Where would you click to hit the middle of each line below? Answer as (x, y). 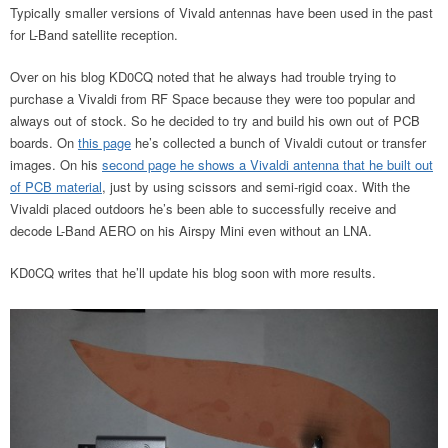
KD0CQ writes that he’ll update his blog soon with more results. (193, 272)
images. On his (56, 164)
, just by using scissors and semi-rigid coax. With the (256, 186)
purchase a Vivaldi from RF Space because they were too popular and (212, 98)
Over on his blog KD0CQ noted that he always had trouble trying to (203, 76)
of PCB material (56, 186)
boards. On (44, 142)
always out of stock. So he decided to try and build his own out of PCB (215, 120)
